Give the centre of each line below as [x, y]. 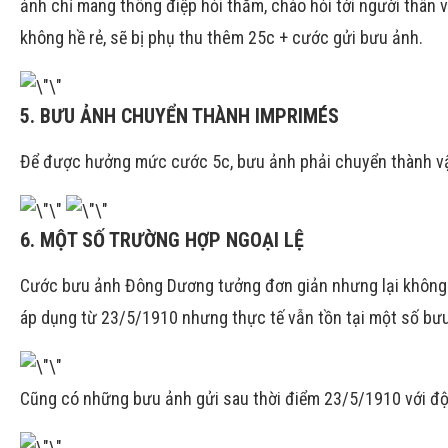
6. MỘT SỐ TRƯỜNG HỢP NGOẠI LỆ [162, 240]
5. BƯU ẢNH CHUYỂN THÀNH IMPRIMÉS [179, 116]
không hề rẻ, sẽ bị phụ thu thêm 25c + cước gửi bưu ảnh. [221, 37]
